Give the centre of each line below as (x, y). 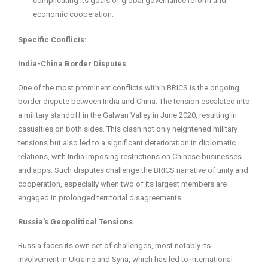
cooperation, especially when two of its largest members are (122, 184)
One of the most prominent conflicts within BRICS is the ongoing (129, 88)
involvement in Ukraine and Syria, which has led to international (125, 260)
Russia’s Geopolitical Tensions (75, 222)
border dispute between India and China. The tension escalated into (134, 102)
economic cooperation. (73, 14)
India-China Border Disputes (72, 64)
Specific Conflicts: (52, 40)
